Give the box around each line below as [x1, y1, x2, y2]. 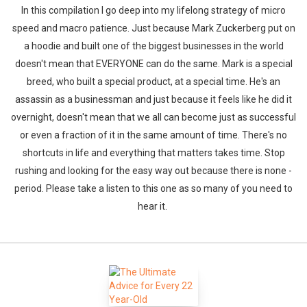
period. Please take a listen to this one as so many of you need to [14, 183, 293, 194]
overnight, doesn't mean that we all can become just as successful [11, 112, 296, 123]
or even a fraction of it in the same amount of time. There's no [20, 130, 287, 140]
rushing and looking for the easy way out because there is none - [15, 165, 292, 176]
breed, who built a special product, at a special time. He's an [27, 76, 280, 87]
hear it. [138, 201, 169, 212]
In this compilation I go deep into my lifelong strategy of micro [21, 5, 286, 16]
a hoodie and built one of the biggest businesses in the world [23, 40, 284, 51]
